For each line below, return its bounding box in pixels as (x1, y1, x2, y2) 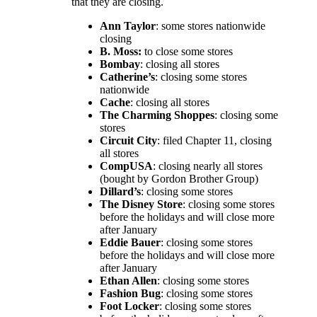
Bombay (100, 57, 141, 70)
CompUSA (100, 159, 154, 172)
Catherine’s (100, 70, 156, 83)
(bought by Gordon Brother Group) (100, 172, 259, 185)
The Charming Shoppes (100, 108, 215, 121)
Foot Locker (100, 299, 160, 312)
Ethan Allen (100, 274, 158, 287)
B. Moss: (100, 45, 142, 57)
